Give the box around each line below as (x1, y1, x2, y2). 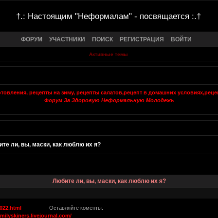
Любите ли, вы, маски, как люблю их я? (52, 178, 166, 185)
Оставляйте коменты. (21, 204, 104, 211)
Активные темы (89, 52, 128, 57)
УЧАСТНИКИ (49, 36, 85, 43)
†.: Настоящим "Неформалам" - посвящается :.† (16, 12, 201, 20)
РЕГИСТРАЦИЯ (120, 36, 164, 43)
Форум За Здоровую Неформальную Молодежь (44, 97, 174, 104)
